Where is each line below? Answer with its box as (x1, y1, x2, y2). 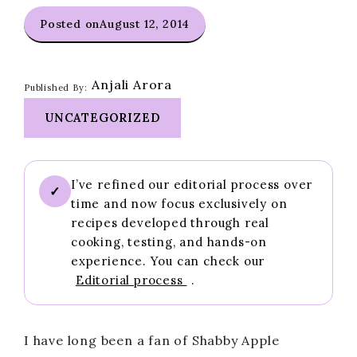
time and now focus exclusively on (71, 196, 288, 211)
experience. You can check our (71, 253, 265, 269)
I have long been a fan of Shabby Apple (24, 332, 280, 348)
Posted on (40, 17, 100, 31)
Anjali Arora (92, 76, 173, 92)
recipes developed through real (71, 215, 270, 230)
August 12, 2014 (100, 17, 190, 31)
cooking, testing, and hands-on (71, 234, 268, 249)
